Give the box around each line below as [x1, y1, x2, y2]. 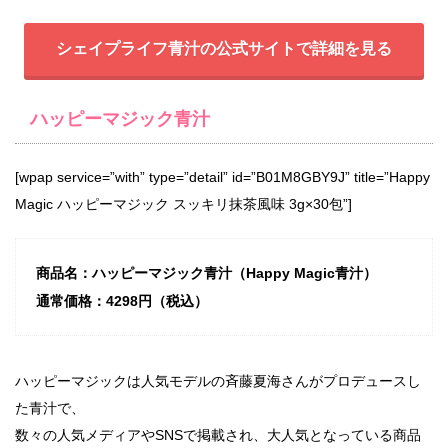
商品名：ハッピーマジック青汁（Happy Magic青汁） [36, 265, 377, 282]
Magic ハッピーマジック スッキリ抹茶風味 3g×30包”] [15, 196, 352, 213]
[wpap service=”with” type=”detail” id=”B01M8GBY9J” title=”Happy [15, 169, 430, 186]
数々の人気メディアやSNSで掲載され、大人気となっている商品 [15, 426, 421, 443]
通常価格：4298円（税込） [36, 293, 208, 310]
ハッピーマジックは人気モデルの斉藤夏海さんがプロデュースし [15, 372, 421, 389]
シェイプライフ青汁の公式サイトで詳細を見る [56, 40, 392, 58]
